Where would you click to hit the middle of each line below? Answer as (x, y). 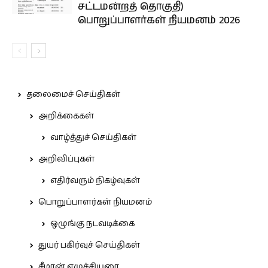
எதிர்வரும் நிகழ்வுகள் (95, 180)
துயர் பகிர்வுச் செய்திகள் (89, 245)
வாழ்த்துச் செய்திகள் (93, 137)
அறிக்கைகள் (66, 116)
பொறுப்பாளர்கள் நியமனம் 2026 (159, 20)
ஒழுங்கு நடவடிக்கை (92, 223)
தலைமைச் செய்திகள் (73, 94)
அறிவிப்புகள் (66, 159)
